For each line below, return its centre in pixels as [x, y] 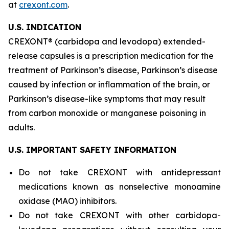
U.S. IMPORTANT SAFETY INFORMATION [92, 150]
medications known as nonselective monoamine [120, 187]
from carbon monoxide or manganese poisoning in [107, 113]
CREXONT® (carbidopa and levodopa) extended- [107, 41]
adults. [21, 127]
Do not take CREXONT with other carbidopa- [120, 215]
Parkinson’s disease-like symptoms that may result [107, 99]
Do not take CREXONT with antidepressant [120, 172]
